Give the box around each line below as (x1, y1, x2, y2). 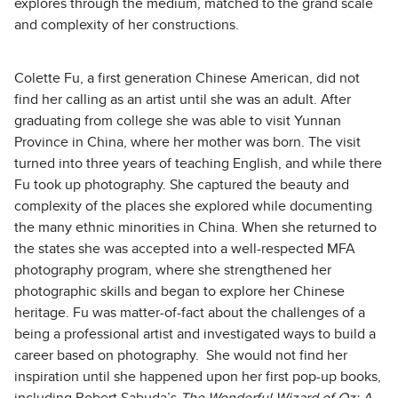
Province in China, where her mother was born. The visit (14, 135, 361, 150)
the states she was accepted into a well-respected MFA (14, 242, 354, 257)
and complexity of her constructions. (14, 18, 243, 33)
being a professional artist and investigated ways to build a (14, 327, 376, 342)
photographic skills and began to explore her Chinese (14, 284, 345, 299)
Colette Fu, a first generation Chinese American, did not (14, 71, 360, 86)
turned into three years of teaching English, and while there (14, 156, 382, 171)
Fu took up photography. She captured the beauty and (14, 178, 349, 193)
